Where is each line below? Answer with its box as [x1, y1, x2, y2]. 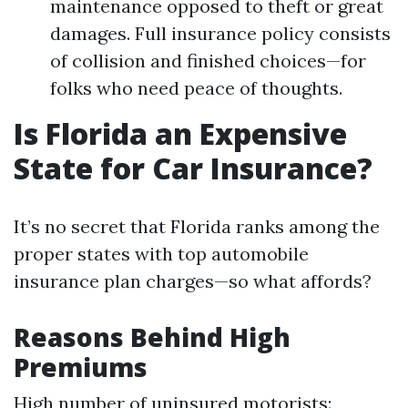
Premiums [14, 350, 148, 385]
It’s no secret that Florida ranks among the [14, 215, 380, 239]
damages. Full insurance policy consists [50, 22, 391, 46]
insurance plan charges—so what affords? [14, 270, 372, 293]
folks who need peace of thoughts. [50, 76, 342, 100]
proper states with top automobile [14, 242, 309, 266]
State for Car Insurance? [14, 148, 372, 189]
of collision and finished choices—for [50, 49, 366, 73]
